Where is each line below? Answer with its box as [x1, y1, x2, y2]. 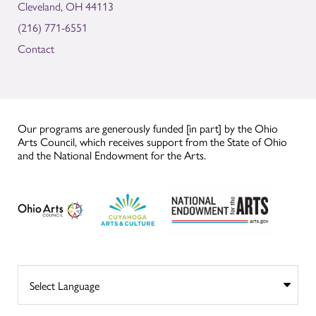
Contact [18, 40, 54, 57]
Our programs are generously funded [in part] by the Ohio [18, 120, 278, 137]
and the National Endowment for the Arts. [18, 147, 206, 164]
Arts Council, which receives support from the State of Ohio [18, 133, 287, 150]
